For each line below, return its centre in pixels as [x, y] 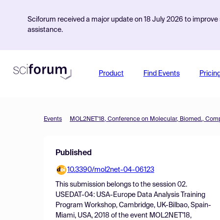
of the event [129, 216]
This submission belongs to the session [116, 185]
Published [74, 153]
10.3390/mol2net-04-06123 [111, 170]
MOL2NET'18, [170, 216]
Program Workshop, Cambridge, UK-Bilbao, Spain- [133, 205]
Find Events [161, 74]
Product [111, 74]
